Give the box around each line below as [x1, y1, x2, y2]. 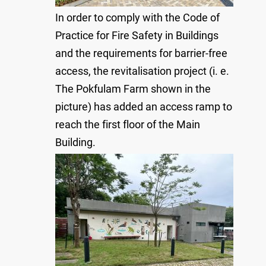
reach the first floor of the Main [55, 118, 200, 131]
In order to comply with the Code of [55, 11, 220, 24]
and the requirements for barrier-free [55, 47, 227, 59]
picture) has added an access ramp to [55, 100, 232, 113]
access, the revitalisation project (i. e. [55, 65, 229, 77]
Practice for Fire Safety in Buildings [55, 29, 218, 42]
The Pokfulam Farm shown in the [55, 83, 211, 95]
